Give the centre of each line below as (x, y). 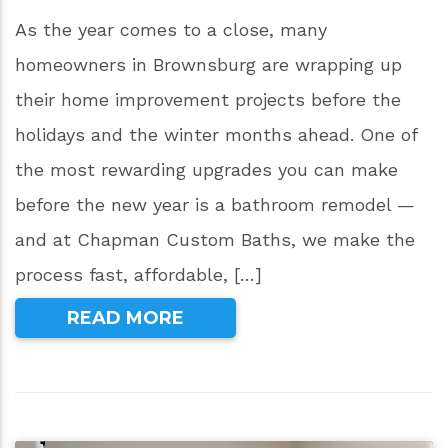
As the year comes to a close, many (171, 29)
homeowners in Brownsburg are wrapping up (208, 64)
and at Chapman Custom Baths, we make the (215, 239)
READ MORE (125, 318)
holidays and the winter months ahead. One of (216, 134)
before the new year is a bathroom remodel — (215, 204)
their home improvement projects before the (208, 99)
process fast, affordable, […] (138, 274)
